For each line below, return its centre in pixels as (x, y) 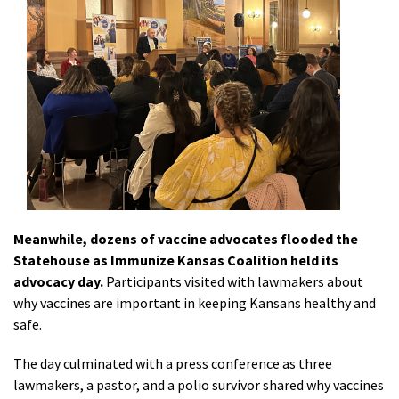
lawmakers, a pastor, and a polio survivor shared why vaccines (199, 385)
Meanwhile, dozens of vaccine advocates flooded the (186, 239)
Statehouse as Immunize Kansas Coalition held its (176, 261)
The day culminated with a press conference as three (173, 364)
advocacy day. (58, 282)
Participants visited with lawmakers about (233, 282)
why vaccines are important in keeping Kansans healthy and (195, 303)
